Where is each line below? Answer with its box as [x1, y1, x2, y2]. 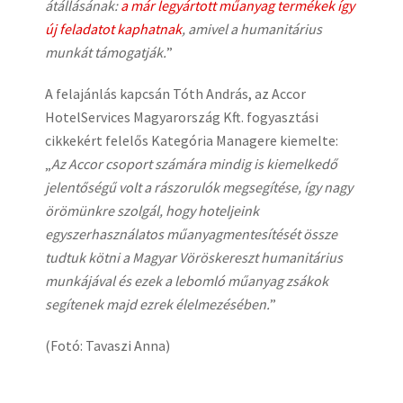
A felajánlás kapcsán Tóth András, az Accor [45, 85, 306, 103]
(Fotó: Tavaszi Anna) [45, 336, 170, 354]
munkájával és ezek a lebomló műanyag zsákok [45, 272, 328, 290]
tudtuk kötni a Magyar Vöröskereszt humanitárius [45, 248, 343, 266]
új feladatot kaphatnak [45, 20, 182, 38]
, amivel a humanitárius [182, 20, 322, 38]
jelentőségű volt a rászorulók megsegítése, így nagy [45, 178, 353, 196]
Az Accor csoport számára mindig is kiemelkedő [51, 155, 337, 173]
